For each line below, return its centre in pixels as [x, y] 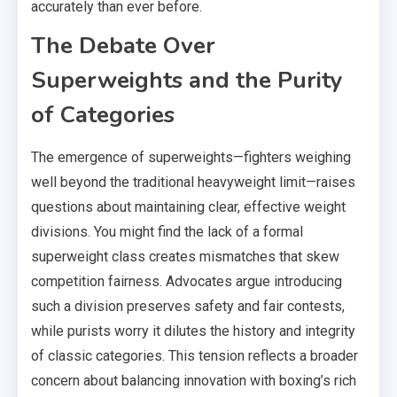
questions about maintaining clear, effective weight [188, 206]
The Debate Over [123, 45]
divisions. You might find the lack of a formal [167, 231]
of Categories [103, 114]
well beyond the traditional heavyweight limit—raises [193, 182]
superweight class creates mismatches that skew [185, 256]
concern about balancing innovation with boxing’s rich [194, 380]
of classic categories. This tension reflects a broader [195, 355]
